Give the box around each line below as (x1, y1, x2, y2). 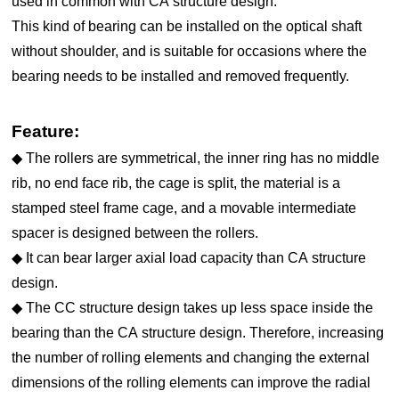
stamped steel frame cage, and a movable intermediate (12, 200, 357, 216)
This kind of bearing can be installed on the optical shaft (12, 19, 362, 35)
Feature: (12, 122, 80, 142)
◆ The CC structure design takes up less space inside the (12, 300, 374, 316)
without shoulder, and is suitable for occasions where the (12, 44, 368, 60)
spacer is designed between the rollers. (12, 225, 259, 241)
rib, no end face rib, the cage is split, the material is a (12, 175, 341, 191)
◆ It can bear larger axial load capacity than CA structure (12, 250, 367, 266)
